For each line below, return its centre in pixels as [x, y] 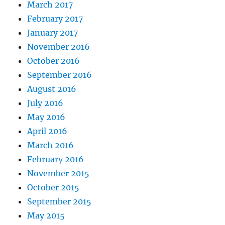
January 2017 [53, 32]
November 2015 [59, 173]
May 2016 [46, 117]
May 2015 [46, 215]
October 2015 [53, 187]
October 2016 [54, 61]
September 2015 [60, 201]
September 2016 [60, 75]
